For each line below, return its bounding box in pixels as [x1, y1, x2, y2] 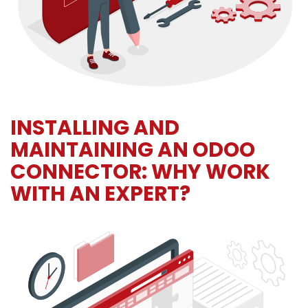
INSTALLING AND [10, 113, 179, 142]
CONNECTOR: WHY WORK [10, 157, 270, 186]
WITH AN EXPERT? [10, 179, 190, 208]
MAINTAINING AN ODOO [10, 135, 255, 164]
